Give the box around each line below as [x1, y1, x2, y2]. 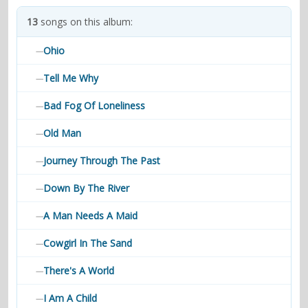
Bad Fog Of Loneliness [43, 99, 145, 112]
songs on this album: [38, 15, 133, 28]
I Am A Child [43, 291, 97, 305]
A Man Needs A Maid [43, 209, 137, 222]
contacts [8, 5, 47, 18]
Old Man [43, 126, 81, 140]
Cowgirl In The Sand [43, 236, 132, 250]
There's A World [43, 264, 114, 277]
